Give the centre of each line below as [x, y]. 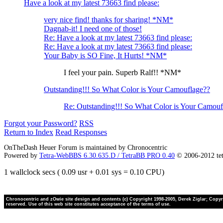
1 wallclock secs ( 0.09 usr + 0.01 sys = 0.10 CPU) [84, 172]
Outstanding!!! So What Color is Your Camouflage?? [127, 90]
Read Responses [81, 132]
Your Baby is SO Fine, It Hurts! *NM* [105, 56]
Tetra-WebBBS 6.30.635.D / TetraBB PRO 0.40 [107, 156]
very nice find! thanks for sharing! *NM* [109, 20]
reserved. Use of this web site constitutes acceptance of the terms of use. [88, 204]
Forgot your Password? [41, 123]
